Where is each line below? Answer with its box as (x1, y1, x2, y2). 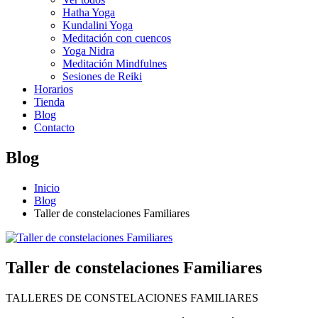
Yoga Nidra (62, 45, 114, 57)
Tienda (34, 96, 65, 108)
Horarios (34, 83, 73, 95)
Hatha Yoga (62, 6, 115, 18)
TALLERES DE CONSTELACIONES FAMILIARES (6, 291, 258, 304)
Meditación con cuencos (62, 32, 171, 44)
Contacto (34, 121, 75, 133)
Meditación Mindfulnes (62, 57, 167, 70)
